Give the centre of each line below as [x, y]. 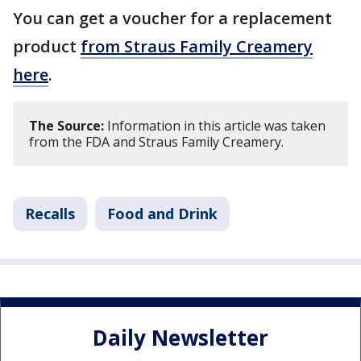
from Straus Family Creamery [197, 47]
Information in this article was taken [215, 126]
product [47, 47]
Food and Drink [162, 214]
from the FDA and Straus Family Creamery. [156, 142]
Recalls [50, 214]
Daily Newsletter [180, 337]
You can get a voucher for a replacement [172, 19]
